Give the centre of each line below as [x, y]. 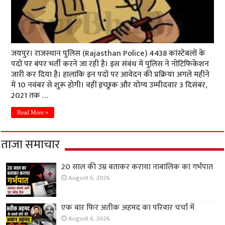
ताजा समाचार [31, 145]
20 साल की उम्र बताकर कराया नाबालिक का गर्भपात [137, 167]
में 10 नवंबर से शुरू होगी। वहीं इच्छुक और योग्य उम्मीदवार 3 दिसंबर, [109, 85]
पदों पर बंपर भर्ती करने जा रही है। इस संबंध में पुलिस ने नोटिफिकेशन [110, 64]
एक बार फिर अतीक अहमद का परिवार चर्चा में [128, 208]
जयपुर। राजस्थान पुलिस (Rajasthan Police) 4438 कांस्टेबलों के [108, 53]
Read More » [33, 113]
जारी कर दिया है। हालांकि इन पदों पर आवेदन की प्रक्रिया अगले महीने [110, 75]
